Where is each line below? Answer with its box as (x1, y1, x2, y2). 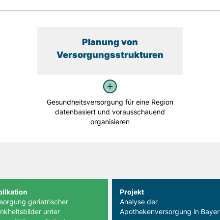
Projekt (120, 188, 144, 196)
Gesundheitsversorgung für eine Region (46, 98, 173, 106)
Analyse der (120, 197, 158, 206)
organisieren (90, 117, 130, 126)
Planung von (82, 37, 138, 47)
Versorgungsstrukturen (56, 50, 164, 60)
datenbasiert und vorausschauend (55, 108, 165, 116)
